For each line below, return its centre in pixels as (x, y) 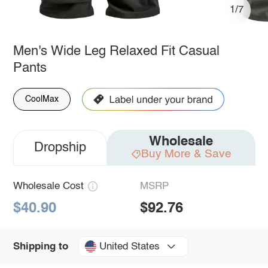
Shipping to (40, 246)
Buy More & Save (186, 154)
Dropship (60, 147)
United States (129, 246)
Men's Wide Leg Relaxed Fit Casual (116, 51)
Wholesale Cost (48, 186)
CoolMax (42, 99)
